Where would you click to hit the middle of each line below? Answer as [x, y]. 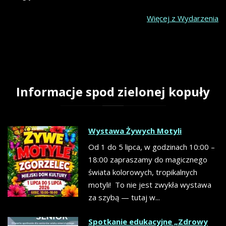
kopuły [189, 92]
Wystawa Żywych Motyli [135, 131]
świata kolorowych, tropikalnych [143, 172]
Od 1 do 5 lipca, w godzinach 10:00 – [152, 147]
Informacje [49, 92]
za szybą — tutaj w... [124, 197]
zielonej [142, 92]
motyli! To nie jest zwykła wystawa [150, 185]
